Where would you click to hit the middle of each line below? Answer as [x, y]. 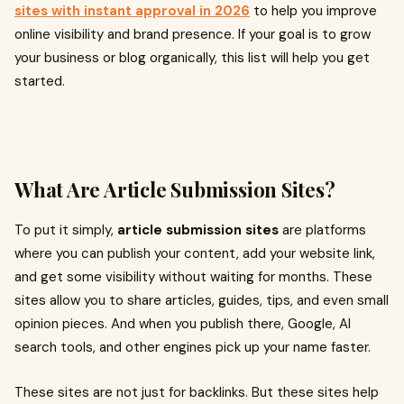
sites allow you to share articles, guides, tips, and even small [202, 300]
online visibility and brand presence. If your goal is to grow [193, 34]
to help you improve [313, 11]
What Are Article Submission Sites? [175, 189]
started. [40, 81]
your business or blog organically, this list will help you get [192, 58]
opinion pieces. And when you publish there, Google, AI [183, 324]
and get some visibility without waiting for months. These [193, 277]
